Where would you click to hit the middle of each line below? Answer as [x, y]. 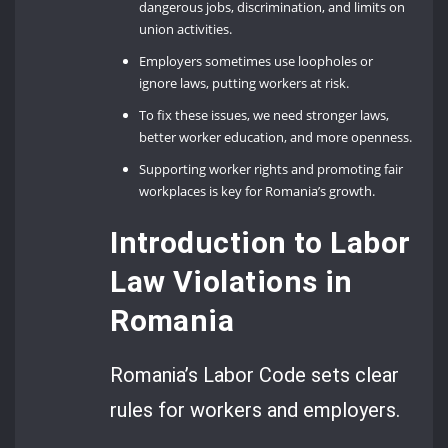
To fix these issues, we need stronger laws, [264, 114]
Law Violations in [231, 281]
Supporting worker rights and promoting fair [271, 168]
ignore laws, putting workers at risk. [244, 82]
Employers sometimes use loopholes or [256, 60]
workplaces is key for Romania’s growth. [257, 190]
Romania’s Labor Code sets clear [255, 374]
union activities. [186, 28]
